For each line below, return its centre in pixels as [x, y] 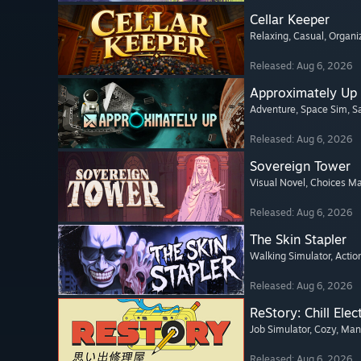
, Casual [306, 36]
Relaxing [269, 36]
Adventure [273, 110]
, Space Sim [322, 110]
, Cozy [323, 330]
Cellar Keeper [290, 20]
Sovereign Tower [300, 166]
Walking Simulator [290, 256]
